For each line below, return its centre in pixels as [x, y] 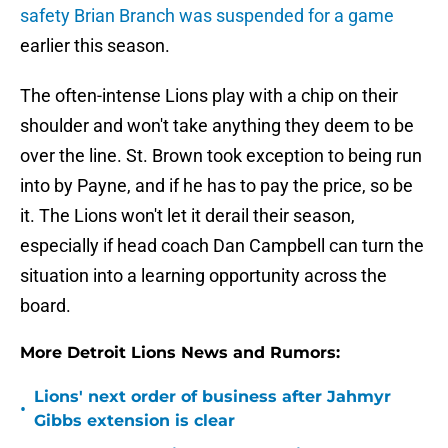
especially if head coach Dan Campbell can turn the [222, 246]
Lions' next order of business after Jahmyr [212, 397]
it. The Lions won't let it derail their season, [187, 216]
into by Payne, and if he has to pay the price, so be [216, 186]
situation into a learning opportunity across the [203, 276]
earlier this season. [95, 46]
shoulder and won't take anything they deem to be [217, 126]
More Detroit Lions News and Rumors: [180, 353]
